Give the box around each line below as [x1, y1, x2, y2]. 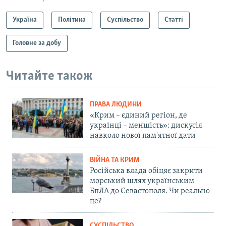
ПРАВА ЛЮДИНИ [90, 101, 142, 109]
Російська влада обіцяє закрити [90, 167, 203, 176]
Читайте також [6, 69, 93, 83]
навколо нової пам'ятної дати [90, 132, 196, 140]
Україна [13, 16, 37, 24]
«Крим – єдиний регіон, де [90, 111, 187, 120]
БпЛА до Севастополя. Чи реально [90, 187, 210, 196]
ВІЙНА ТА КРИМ [90, 156, 140, 164]
